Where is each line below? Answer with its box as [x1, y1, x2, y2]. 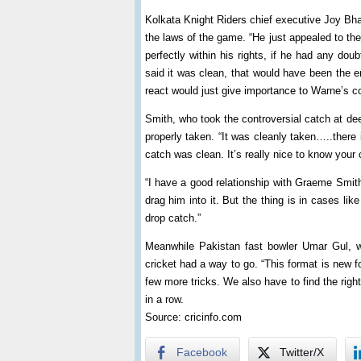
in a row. [144, 293, 184, 305]
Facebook [176, 346, 227, 359]
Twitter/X [279, 346, 324, 359]
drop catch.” [144, 212, 201, 224]
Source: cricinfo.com [144, 311, 242, 323]
